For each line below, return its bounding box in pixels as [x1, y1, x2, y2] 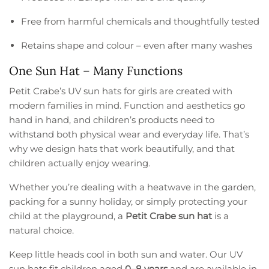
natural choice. [9, 225, 74, 237]
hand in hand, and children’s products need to [9, 114, 215, 126]
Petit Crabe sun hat [125, 210, 213, 222]
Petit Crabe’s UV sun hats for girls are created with [9, 85, 233, 97]
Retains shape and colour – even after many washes [21, 40, 253, 52]
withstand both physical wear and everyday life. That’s [9, 128, 250, 141]
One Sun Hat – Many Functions [9, 63, 183, 79]
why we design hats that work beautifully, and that [9, 143, 235, 155]
